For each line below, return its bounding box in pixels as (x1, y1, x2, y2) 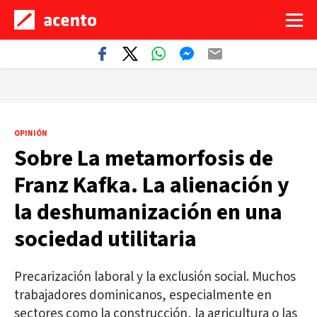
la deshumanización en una (14, 196, 282, 229)
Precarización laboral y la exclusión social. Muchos (14, 267, 296, 287)
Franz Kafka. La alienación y (14, 169, 289, 202)
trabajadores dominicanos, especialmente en (14, 286, 272, 305)
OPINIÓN (14, 128, 47, 139)
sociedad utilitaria (14, 223, 197, 255)
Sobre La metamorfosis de (14, 142, 273, 175)
